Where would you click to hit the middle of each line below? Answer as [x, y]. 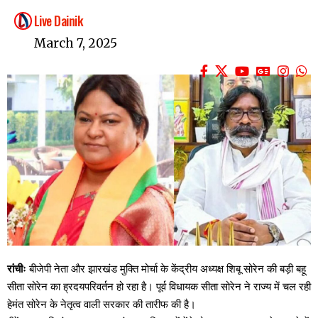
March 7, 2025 [76, 44]
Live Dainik [59, 21]
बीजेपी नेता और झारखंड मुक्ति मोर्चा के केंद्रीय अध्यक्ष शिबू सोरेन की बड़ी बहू [166, 268]
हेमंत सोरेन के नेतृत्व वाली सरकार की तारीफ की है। [102, 304]
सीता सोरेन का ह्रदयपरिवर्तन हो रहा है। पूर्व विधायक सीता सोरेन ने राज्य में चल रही [159, 286]
